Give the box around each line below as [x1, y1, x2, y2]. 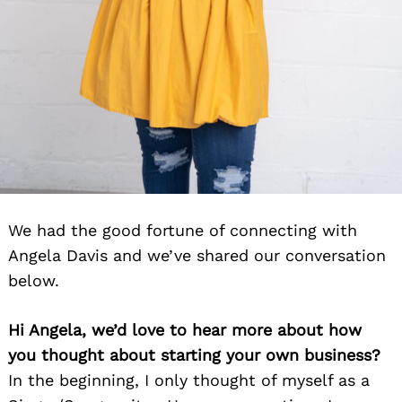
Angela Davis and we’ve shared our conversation [8, 246, 386, 266]
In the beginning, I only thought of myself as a [8, 371, 370, 390]
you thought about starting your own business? [8, 345, 380, 365]
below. [8, 271, 59, 291]
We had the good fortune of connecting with [8, 221, 357, 240]
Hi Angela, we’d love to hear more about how [8, 320, 362, 340]
